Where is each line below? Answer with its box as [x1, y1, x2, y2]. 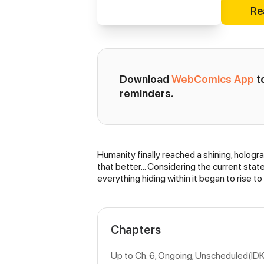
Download [120, 73, 171, 85]
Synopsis [97, 150, 157, 167]
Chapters [111, 223, 161, 236]
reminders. [120, 87, 173, 100]
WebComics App [171, 73, 254, 85]
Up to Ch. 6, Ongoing [111, 250, 192, 260]
